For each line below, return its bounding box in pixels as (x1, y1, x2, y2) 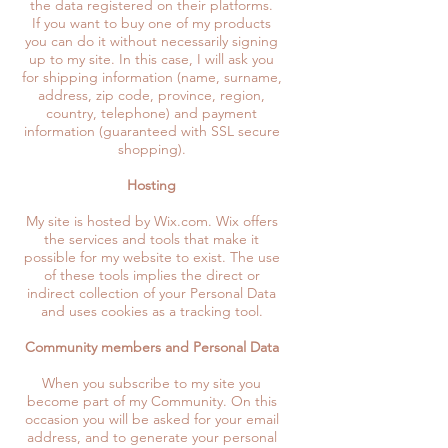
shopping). (117, 139, 186, 158)
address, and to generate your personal (26, 427, 277, 446)
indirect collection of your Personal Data (27, 283, 276, 302)
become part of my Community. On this (26, 391, 277, 410)
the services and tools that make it (44, 229, 259, 248)
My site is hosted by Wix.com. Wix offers (25, 211, 278, 230)
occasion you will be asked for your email (24, 409, 279, 428)
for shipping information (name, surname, (21, 67, 282, 86)
